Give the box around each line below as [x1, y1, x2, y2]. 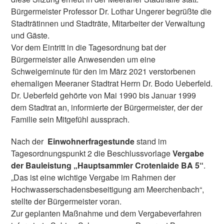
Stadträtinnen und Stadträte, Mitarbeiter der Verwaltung [11, 17, 205, 29]
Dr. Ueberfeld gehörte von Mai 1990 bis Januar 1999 [11, 89, 196, 101]
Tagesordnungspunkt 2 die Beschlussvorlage [11, 147, 173, 159]
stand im [134, 135, 167, 147]
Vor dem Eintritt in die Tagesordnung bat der [11, 41, 166, 53]
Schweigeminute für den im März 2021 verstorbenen [11, 65, 196, 77]
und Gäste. [11, 29, 50, 41]
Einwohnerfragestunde [47, 135, 135, 147]
